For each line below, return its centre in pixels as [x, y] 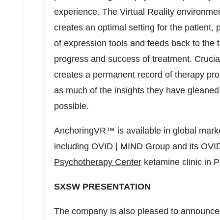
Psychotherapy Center [98, 162]
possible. [71, 106]
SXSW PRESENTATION [102, 187]
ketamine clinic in [178, 162]
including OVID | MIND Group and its [127, 146]
